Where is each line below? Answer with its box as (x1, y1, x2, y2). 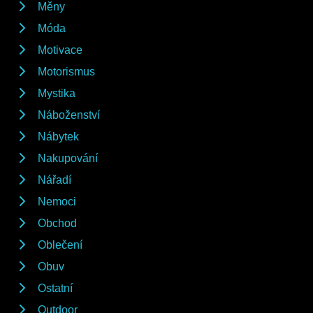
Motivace (38, 43, 82, 56)
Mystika (38, 87, 75, 99)
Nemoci (38, 195, 76, 208)
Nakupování (38, 152, 98, 164)
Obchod (38, 217, 77, 229)
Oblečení (38, 238, 82, 251)
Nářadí (38, 173, 71, 186)
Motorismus (38, 65, 95, 78)
